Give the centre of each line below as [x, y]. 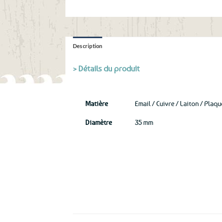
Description [88, 46]
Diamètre [99, 122]
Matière [97, 103]
